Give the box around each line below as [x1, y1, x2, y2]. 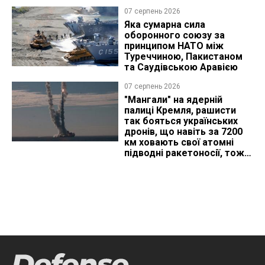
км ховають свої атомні [124, 136, 234, 148]
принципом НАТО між [124, 40, 224, 51]
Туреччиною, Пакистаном [124, 50, 243, 62]
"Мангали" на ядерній [124, 93, 222, 105]
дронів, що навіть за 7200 [124, 125, 243, 137]
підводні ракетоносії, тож [124, 147, 244, 159]
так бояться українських [124, 115, 238, 127]
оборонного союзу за [124, 29, 225, 41]
